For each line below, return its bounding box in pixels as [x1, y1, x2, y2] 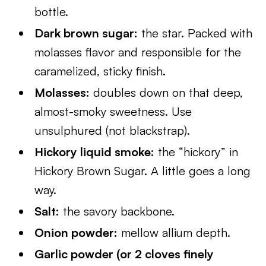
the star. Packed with [138, 26, 253, 40]
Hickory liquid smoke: [34, 144, 155, 159]
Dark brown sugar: [34, 26, 138, 40]
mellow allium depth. [118, 225, 231, 240]
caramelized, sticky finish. [34, 64, 166, 78]
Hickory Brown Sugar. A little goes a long [34, 163, 251, 178]
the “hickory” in [154, 144, 239, 159]
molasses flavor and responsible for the [34, 45, 242, 59]
